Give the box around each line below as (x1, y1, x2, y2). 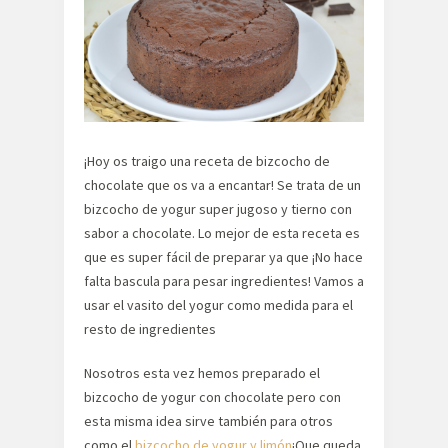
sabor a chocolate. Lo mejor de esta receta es (84, 224, 360, 242)
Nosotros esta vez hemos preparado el (84, 364, 320, 382)
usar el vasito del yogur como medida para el (84, 296, 353, 314)
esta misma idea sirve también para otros (84, 412, 333, 430)
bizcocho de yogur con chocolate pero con (84, 388, 341, 406)
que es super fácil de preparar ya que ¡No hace (84, 248, 363, 266)
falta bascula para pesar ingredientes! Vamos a (84, 272, 364, 290)
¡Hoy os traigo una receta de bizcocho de (84, 152, 330, 170)
